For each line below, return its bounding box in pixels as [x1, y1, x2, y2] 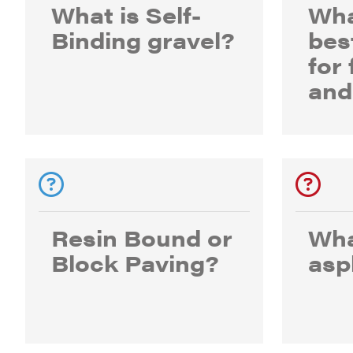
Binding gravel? [51, 24, 235, 55]
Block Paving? [51, 247, 219, 278]
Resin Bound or [51, 221, 232, 253]
